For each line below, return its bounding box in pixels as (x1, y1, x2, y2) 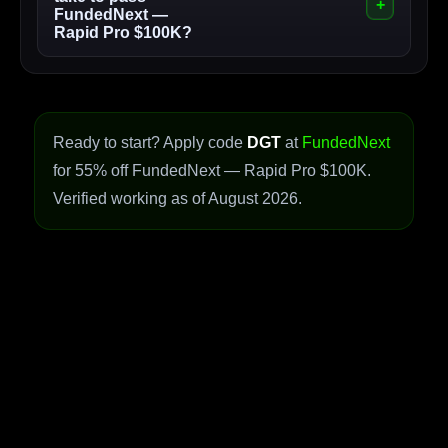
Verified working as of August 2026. (53, 190, 302, 208)
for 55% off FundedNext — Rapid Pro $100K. (53, 162, 371, 180)
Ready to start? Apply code (53, 134, 247, 152)
